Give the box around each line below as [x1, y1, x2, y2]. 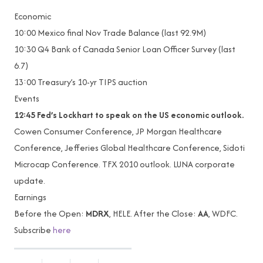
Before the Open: [14, 207, 86, 220]
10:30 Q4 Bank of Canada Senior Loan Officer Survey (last [14, 43, 235, 56]
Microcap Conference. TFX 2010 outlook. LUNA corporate [14, 158, 235, 171]
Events [14, 92, 39, 105]
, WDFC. [208, 207, 238, 220]
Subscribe [14, 224, 53, 237]
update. [14, 174, 45, 187]
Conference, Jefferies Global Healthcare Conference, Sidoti [14, 141, 245, 154]
